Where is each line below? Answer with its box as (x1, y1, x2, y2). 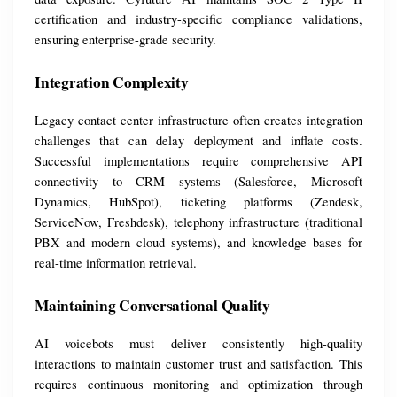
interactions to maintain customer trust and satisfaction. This (35, 355, 362, 373)
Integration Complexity (35, 71, 189, 94)
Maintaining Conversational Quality (35, 294, 270, 317)
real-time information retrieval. (35, 254, 197, 272)
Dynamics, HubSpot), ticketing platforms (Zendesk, (35, 193, 362, 211)
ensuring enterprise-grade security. (35, 31, 216, 49)
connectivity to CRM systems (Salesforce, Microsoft (35, 173, 362, 191)
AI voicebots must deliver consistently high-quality (35, 335, 362, 353)
